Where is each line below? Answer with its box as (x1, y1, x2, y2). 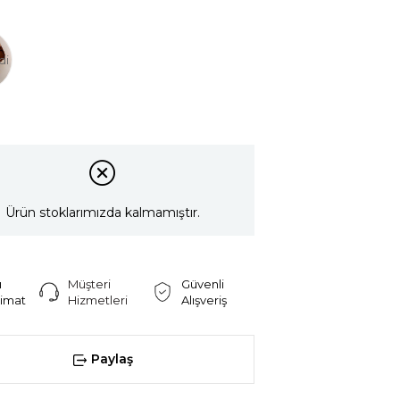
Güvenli (180, 277, 224, 292)
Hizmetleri (68, 293, 129, 308)
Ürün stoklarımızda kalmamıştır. (4, 204, 200, 221)
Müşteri (68, 277, 112, 292)
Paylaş (90, 351, 133, 368)
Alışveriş (180, 293, 227, 308)
